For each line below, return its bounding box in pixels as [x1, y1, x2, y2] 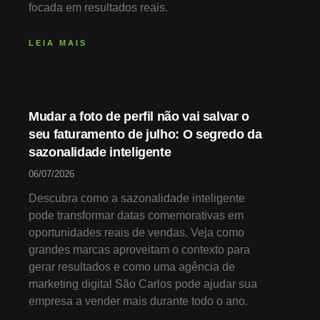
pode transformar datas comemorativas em [29, 209, 244, 222]
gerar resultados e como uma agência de [29, 261, 235, 274]
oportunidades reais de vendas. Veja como [29, 226, 244, 239]
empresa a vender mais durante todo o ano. [29, 295, 248, 308]
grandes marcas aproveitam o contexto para [29, 244, 250, 256]
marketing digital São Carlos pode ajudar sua [29, 278, 257, 291]
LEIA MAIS [29, 39, 87, 48]
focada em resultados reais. [29, 1, 168, 14]
